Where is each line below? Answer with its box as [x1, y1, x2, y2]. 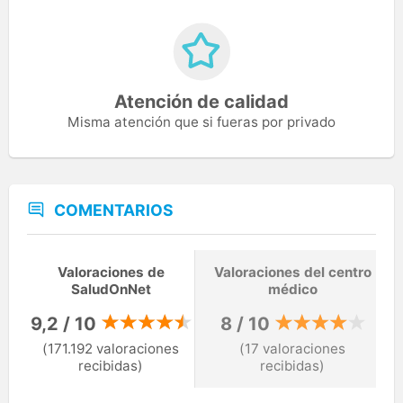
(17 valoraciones [239, 339, 345, 357]
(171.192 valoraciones [42, 339, 179, 357]
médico [267, 281, 318, 299]
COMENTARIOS [54, 200, 174, 219]
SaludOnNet [70, 281, 151, 299]
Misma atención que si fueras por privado [67, 112, 336, 130]
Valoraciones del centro [213, 264, 372, 282]
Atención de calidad [114, 90, 289, 112]
